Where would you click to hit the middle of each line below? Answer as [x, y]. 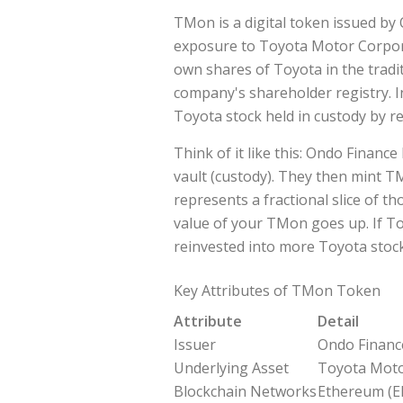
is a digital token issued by [307, 23]
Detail [338, 322]
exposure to [216, 46]
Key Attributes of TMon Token [277, 291]
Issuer [195, 345]
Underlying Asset [231, 368]
